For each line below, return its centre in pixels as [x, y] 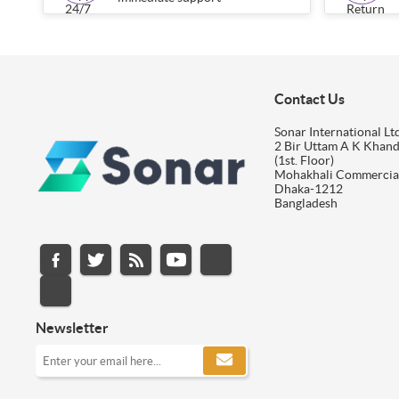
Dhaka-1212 [308, 188]
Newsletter [72, 328]
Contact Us [309, 98]
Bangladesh [305, 203]
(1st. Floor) [304, 160]
